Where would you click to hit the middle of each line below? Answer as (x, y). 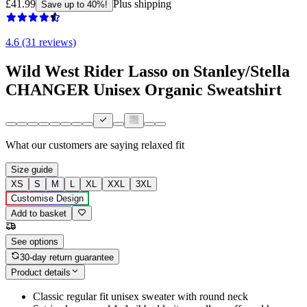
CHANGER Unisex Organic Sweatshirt (144, 89)
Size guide (32, 170)
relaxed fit (163, 145)
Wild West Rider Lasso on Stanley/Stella (148, 71)
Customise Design (47, 199)
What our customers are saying (72, 145)
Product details (41, 273)
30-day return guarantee (67, 257)
